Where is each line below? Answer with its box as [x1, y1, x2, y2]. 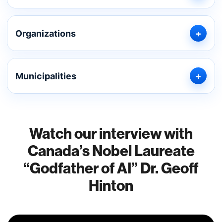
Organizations [15, 28, 76, 39]
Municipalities [15, 70, 76, 81]
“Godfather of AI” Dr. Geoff [23, 160, 199, 177]
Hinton [89, 177, 133, 195]
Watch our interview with [29, 125, 193, 143]
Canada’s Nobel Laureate [27, 142, 195, 160]
